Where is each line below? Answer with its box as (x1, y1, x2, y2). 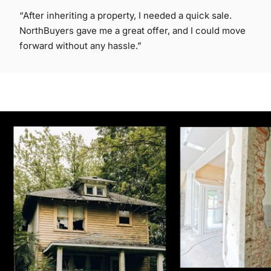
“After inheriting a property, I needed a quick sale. (19, 9, 232, 21)
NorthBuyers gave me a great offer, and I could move (19, 24, 246, 36)
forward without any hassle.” (19, 39, 142, 51)
